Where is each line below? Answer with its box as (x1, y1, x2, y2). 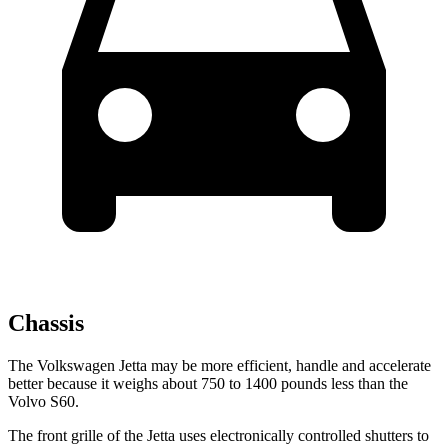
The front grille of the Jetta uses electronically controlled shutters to (8, 426, 429, 444)
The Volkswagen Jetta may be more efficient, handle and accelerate (8, 356, 431, 374)
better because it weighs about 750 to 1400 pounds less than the (8, 374, 408, 392)
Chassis (8, 309, 84, 336)
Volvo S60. (8, 392, 79, 410)
